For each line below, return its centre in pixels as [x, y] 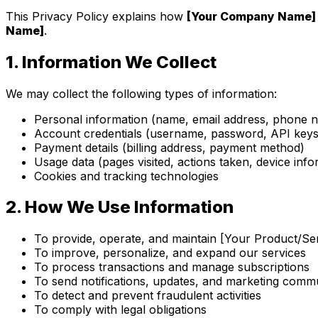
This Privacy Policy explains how [96, 16]
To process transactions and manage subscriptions [172, 267]
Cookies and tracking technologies [126, 176]
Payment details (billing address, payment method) [169, 147]
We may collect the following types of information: [141, 93]
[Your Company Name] [251, 16]
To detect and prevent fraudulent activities [148, 296]
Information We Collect [117, 62]
